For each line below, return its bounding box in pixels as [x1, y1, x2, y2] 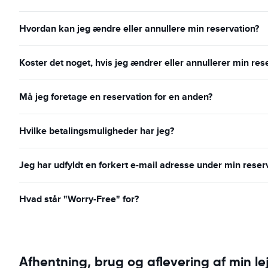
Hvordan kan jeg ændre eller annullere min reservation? [19, 22, 259, 35]
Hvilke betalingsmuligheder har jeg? [19, 124, 174, 138]
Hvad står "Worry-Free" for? [19, 192, 139, 206]
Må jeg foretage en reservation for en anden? [19, 90, 212, 103]
